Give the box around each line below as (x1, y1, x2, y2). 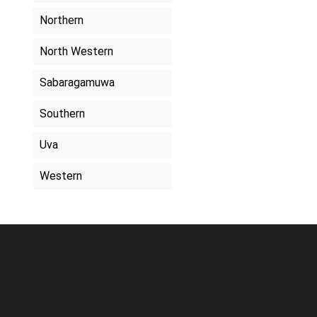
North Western (39, 45, 113, 59)
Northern (39, 13, 83, 28)
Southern (39, 107, 85, 121)
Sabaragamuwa (39, 76, 115, 90)
